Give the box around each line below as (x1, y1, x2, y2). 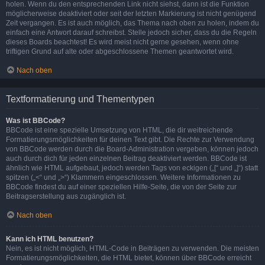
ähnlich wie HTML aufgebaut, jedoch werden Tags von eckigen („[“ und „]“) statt (6, 163, 258, 172)
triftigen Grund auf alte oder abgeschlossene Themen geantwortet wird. (6, 47, 234, 56)
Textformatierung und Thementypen (6, 93, 154, 104)
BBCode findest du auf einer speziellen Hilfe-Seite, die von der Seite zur (6, 182, 237, 191)
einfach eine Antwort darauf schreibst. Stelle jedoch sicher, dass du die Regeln (6, 28, 257, 37)
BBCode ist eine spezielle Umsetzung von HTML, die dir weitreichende (6, 125, 233, 134)
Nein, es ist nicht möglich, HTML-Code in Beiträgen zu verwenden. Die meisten (6, 244, 259, 253)
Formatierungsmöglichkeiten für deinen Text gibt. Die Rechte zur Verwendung (6, 135, 254, 144)
